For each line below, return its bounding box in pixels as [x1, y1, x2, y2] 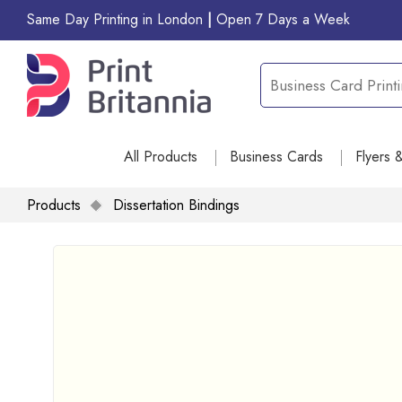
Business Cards [230, 146, 323, 167]
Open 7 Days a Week [216, 8, 350, 30]
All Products [124, 146, 197, 167]
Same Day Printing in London [27, 8, 207, 30]
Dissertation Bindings [113, 195, 240, 215]
